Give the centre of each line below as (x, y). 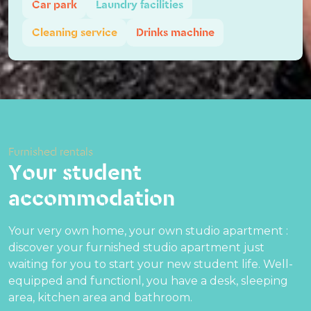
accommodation (92, 199)
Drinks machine (175, 32)
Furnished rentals (51, 152)
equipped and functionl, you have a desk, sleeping (148, 280)
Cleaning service (74, 32)
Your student (75, 173)
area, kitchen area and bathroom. (100, 297)
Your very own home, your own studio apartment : (148, 230)
